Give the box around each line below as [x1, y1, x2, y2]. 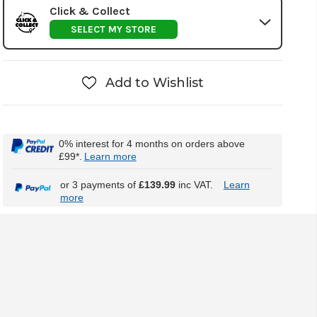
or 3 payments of [59, 179, 139, 191]
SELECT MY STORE [70, 23, 156, 35]
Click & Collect [49, 4, 130, 18]
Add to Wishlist [105, 74, 204, 91]
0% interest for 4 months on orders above [58, 137, 245, 149]
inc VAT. [175, 179, 213, 191]
